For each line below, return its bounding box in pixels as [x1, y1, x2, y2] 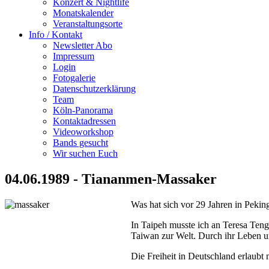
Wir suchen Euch [53, 148, 118, 159]
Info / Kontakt [29, 29, 82, 40]
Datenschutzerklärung [53, 83, 136, 94]
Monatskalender [53, 8, 113, 18]
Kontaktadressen [53, 116, 116, 126]
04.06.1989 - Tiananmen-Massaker [5, 171, 217, 187]
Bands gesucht [53, 138, 108, 148]
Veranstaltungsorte [53, 19, 122, 29]
